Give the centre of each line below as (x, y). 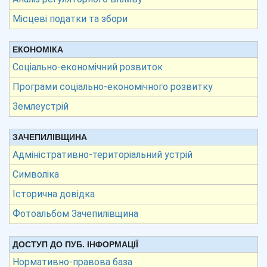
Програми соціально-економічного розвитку (113, 87)
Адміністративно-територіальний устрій (103, 155)
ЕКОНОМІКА (38, 49)
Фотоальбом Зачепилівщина (75, 214)
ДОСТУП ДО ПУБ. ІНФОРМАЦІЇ (75, 244)
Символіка (36, 174)
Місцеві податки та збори (70, 19)
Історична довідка (54, 194)
